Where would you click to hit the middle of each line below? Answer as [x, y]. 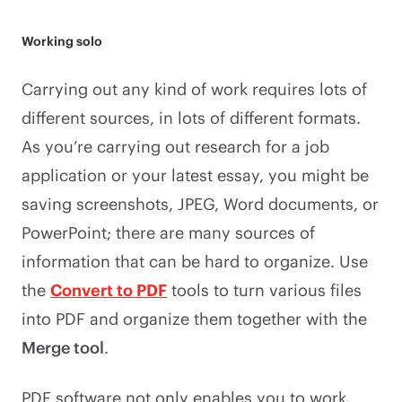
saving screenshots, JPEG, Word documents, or [200, 203]
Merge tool [63, 347]
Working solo [62, 40]
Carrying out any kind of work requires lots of [194, 88]
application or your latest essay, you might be [195, 175]
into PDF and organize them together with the [194, 318]
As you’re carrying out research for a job [175, 146]
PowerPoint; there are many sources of [168, 232]
